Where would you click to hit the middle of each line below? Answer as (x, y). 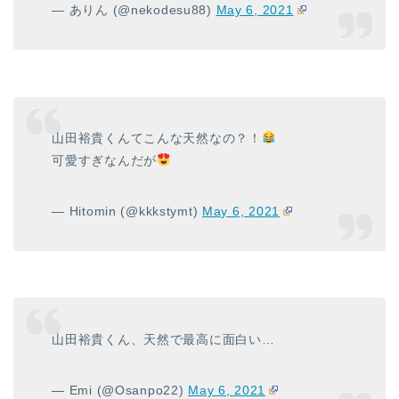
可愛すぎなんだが (104, 161)
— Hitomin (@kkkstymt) (127, 212)
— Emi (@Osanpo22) (120, 390)
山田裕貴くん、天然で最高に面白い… (163, 339)
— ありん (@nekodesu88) (134, 10)
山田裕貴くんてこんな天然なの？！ (157, 138)
